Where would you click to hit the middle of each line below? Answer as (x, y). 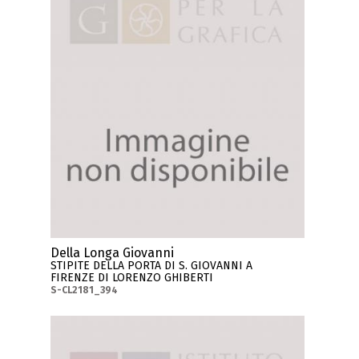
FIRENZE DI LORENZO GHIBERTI (132, 278)
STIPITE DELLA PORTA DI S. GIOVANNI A (152, 266)
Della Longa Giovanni (113, 253)
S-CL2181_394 (85, 290)
